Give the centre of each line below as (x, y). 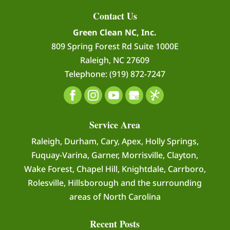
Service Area (115, 125)
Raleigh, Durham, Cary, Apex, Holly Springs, (115, 141)
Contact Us (115, 16)
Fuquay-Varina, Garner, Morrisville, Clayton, (115, 155)
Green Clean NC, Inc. (115, 33)
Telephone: (87, 74)
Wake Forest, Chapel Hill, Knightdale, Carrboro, (115, 169)
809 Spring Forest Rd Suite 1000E (115, 46)
